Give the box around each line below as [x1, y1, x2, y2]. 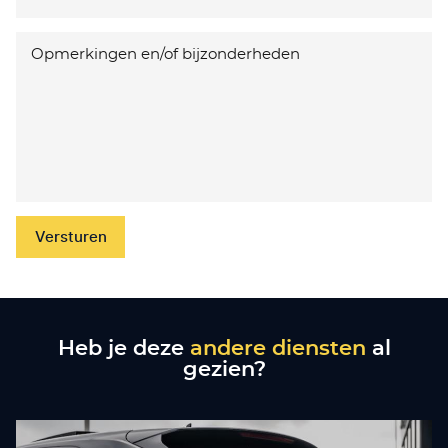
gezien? [182, 359, 266, 381]
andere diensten [189, 338, 366, 360]
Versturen [34, 226, 107, 249]
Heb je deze [57, 338, 190, 360]
